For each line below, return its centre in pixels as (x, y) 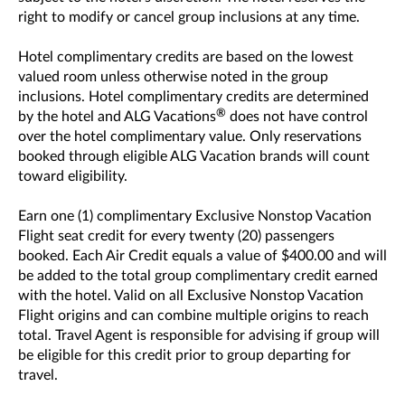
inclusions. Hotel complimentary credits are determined (193, 97)
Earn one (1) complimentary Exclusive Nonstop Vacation (195, 216)
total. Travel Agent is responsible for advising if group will (199, 335)
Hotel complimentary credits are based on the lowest (186, 57)
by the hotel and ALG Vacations (117, 117)
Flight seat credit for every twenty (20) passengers (176, 236)
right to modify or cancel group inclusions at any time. (189, 17)
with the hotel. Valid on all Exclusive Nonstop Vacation (191, 296)
